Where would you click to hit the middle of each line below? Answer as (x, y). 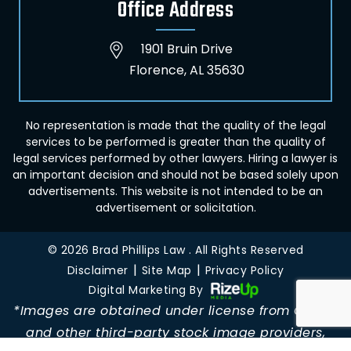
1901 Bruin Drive (187, 49)
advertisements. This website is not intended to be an (175, 191)
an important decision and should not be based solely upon (175, 175)
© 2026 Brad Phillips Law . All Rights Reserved (175, 250)
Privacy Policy (244, 270)
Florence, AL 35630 (187, 70)
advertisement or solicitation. (175, 208)
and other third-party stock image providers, (175, 333)
